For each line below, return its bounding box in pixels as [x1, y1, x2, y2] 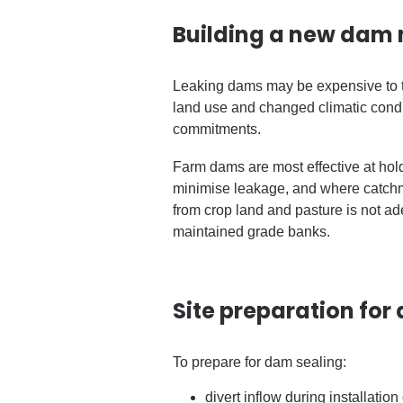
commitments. [173, 121, 261, 137]
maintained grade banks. [173, 224, 330, 239]
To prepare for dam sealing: [173, 354, 346, 370]
